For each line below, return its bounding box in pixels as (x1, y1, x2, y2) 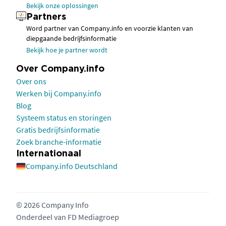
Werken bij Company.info (16, 88, 101, 99)
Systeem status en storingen (16, 112, 111, 123)
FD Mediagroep (68, 212, 119, 222)
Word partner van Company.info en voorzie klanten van (26, 24, 193, 33)
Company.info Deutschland (26, 161, 118, 172)
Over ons (16, 76, 46, 87)
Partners (26, 13, 66, 22)
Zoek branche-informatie (16, 137, 101, 147)
